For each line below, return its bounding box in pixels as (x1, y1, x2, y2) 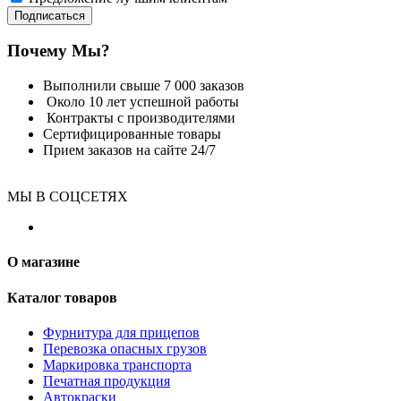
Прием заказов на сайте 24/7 (43, 142, 216, 158)
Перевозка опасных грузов (43, 340, 207, 356)
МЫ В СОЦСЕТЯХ (7, 189, 128, 205)
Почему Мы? (7, 41, 110, 61)
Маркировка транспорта (43, 356, 192, 372)
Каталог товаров (7, 289, 117, 305)
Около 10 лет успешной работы (43, 94, 239, 110)
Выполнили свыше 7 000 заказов (43, 78, 244, 94)
